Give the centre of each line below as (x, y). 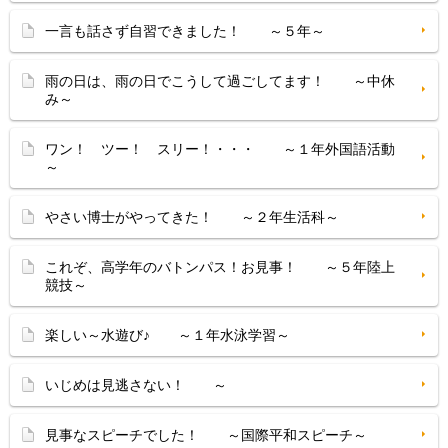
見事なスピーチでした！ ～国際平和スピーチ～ (206, 435)
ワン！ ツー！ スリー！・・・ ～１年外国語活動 (220, 149)
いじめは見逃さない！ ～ (136, 385)
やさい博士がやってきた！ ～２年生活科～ (192, 217)
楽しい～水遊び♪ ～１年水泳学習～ (167, 335)
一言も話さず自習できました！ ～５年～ (185, 31)
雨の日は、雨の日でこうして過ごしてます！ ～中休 (220, 81)
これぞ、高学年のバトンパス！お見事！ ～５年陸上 (220, 267)
